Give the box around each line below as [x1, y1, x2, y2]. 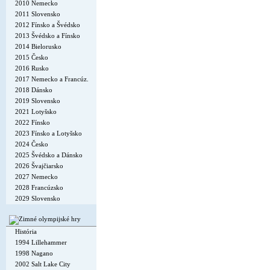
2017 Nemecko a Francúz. [15, 75, 89, 83]
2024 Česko [15, 140, 48, 148]
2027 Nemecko [15, 173, 58, 180]
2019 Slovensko [15, 97, 60, 104]
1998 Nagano [15, 250, 53, 257]
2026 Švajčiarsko [15, 162, 63, 169]
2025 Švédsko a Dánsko [15, 151, 83, 159]
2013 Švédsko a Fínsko [15, 32, 80, 39]
